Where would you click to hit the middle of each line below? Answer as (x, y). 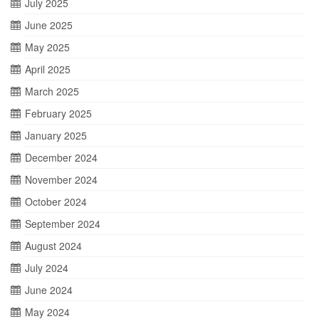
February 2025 (58, 114)
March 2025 (52, 91)
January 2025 (56, 136)
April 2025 (48, 69)
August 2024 (53, 246)
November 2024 (61, 180)
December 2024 (61, 158)
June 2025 (49, 25)
